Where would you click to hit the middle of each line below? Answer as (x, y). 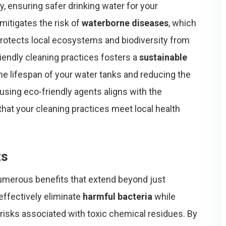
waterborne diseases (125, 23)
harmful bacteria (118, 196)
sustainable (163, 57)
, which (182, 23)
